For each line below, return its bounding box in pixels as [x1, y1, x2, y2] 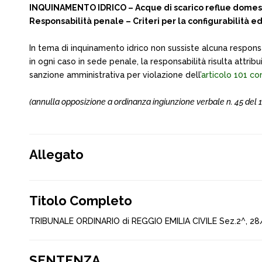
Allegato [29, 147, 84, 162]
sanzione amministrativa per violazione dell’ [29, 70, 201, 80]
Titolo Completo [29, 193, 132, 208]
